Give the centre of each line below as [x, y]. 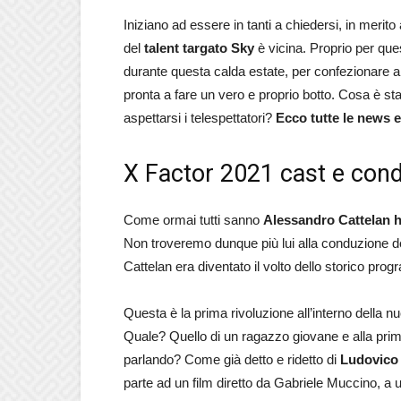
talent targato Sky [199, 48]
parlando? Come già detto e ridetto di [232, 359]
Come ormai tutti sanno [193, 220]
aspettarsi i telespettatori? [200, 118]
